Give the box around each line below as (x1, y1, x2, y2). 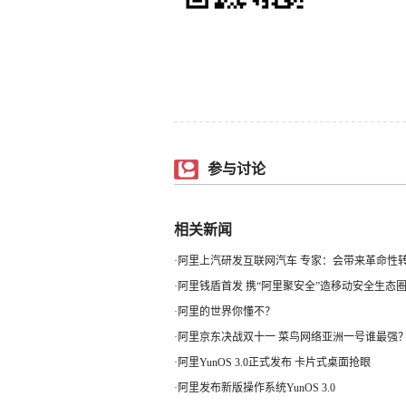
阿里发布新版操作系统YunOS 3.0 (178, 382, 335, 394)
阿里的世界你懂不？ (178, 305, 275, 318)
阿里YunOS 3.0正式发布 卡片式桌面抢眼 (178, 356, 371, 369)
